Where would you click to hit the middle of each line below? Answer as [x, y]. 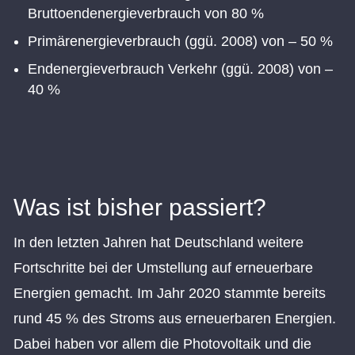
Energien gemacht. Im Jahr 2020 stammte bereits [170, 294]
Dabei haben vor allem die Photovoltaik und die [162, 344]
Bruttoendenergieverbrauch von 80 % [146, 13]
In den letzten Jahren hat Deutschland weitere [158, 243]
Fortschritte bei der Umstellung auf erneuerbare [163, 268]
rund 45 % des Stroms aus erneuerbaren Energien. [175, 319]
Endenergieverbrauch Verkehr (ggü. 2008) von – [180, 69]
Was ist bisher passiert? [140, 208]
